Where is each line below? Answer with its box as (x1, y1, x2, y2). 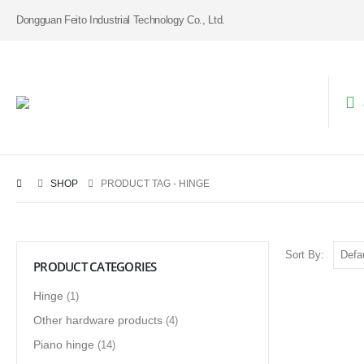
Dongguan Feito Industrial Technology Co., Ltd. (16, 14, 226, 26)
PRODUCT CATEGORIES (33, 258, 157, 275)
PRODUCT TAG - (101, 178, 179, 190)
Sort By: (285, 249, 324, 262)
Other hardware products (33, 313, 162, 327)
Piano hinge (33, 337, 94, 351)
